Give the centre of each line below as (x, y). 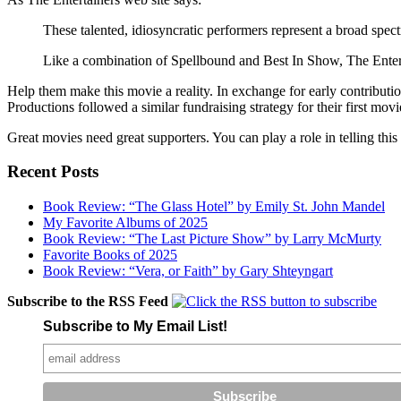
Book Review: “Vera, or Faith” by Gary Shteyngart (188, 271)
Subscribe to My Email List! (135, 326)
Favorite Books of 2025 (110, 255)
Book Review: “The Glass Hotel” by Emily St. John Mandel (214, 206)
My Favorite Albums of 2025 (125, 222)
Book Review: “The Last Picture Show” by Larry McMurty (212, 239)
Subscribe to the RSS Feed (88, 301)
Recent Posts (53, 172)
